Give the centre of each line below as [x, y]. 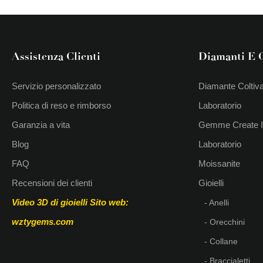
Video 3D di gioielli [50, 202]
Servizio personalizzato [56, 86]
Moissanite [219, 163]
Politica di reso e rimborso [61, 105]
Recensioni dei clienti [52, 183]
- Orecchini [225, 222]
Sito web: [109, 202]
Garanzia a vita [41, 124]
